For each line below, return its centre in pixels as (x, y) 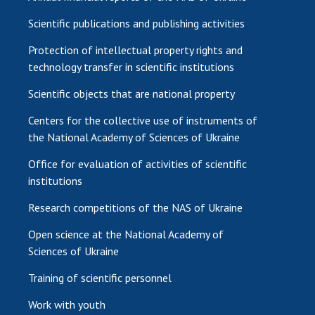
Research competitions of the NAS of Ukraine (135, 207)
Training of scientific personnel (100, 277)
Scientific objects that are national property (131, 93)
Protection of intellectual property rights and (135, 50)
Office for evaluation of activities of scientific (137, 163)
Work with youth (67, 304)
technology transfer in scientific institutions (131, 66)
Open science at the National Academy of (126, 234)
